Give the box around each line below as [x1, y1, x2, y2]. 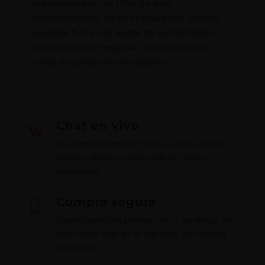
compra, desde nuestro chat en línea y [56, 152, 207, 162]
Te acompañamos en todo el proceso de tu [56, 138, 225, 148]
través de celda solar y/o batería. [31, 56, 167, 67]
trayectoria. [56, 242, 99, 252]
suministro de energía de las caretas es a [31, 41, 208, 53]
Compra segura [56, 194, 156, 209]
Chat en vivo [56, 118, 140, 132]
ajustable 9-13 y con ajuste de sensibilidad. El [31, 27, 221, 38]
